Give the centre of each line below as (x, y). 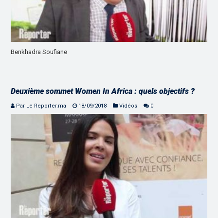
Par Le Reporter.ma (41, 106)
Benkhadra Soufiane (39, 52)
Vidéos (128, 106)
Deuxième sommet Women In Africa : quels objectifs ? (103, 91)
